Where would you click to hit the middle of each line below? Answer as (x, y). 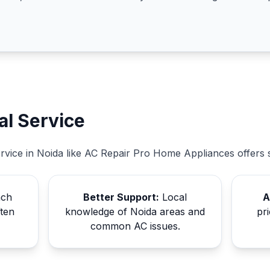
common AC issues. (135, 226)
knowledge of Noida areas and (135, 212)
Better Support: (121, 197)
